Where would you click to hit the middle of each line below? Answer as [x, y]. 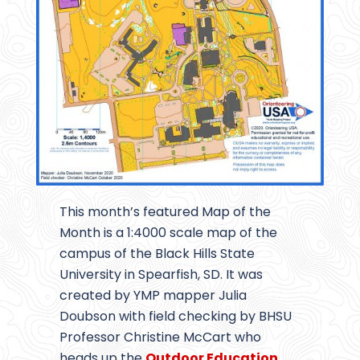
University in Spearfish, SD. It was [161, 275]
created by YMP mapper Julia [153, 296]
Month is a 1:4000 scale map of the [168, 233]
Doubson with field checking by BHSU [175, 317]
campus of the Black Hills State [157, 254]
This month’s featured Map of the [165, 212]
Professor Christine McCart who [160, 337]
